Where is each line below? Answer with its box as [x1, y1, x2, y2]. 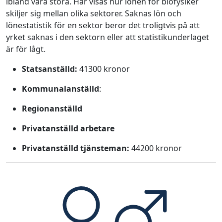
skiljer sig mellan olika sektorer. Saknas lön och [6, 7, 181, 19]
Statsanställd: [22, 63, 77, 74]
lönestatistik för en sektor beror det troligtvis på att [6, 19, 200, 31]
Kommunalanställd [22, 83, 99, 94]
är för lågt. [6, 43, 46, 55]
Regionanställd [22, 103, 82, 114]
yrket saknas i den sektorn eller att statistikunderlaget [6, 31, 209, 43]
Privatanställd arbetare [22, 122, 114, 134]
